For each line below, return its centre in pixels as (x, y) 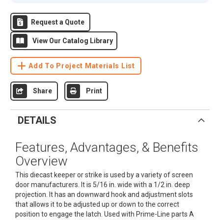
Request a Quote (57, 22)
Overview (41, 161)
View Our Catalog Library (72, 41)
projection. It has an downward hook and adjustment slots (104, 194)
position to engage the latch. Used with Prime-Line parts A (104, 214)
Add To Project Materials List (82, 66)
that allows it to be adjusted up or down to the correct (97, 204)
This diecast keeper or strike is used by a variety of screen (104, 175)
